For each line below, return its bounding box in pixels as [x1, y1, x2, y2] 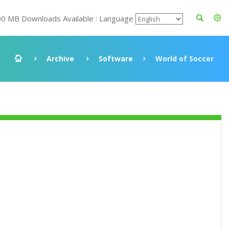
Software [99, 54, 133, 63]
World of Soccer [155, 54, 214, 63]
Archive [47, 54, 74, 63]
